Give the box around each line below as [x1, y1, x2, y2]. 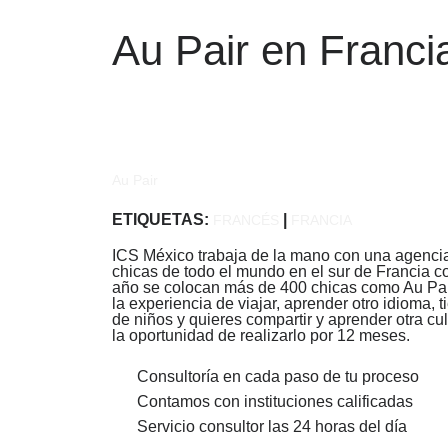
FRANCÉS [213, 212, 279, 228]
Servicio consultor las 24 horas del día [137, 418, 407, 435]
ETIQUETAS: [112, 211, 213, 228]
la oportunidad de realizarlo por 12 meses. [112, 327, 410, 344]
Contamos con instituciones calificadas [137, 393, 413, 410]
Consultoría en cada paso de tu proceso [137, 368, 419, 385]
